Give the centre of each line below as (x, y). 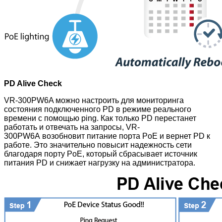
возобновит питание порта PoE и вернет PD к (125, 136)
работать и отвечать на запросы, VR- (72, 127)
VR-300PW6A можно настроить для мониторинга (94, 100)
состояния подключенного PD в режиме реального (98, 109)
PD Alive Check (33, 83)
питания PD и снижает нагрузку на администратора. (100, 163)
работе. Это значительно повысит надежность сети (98, 145)
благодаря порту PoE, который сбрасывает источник (101, 154)
